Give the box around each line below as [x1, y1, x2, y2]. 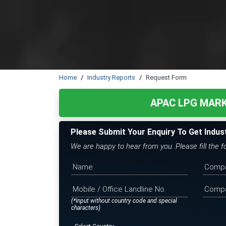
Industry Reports [87, 73, 135, 81]
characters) [71, 204, 100, 211]
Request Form [146, 73, 187, 81]
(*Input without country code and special [71, 197, 177, 204]
